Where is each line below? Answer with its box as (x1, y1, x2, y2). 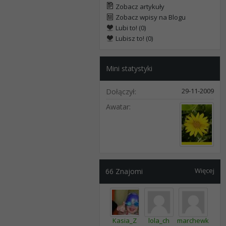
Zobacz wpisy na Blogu (114, 13, 186, 22)
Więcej (195, 166, 214, 175)
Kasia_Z (112, 216, 137, 225)
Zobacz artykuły (114, 2, 164, 11)
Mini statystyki (106, 64, 152, 73)
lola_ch (148, 216, 169, 225)
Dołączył (106, 87, 135, 96)
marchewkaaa (177, 216, 221, 225)
